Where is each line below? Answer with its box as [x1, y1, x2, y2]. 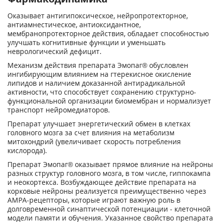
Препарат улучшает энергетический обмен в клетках [7, 119, 190, 128]
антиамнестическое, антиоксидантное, [7, 20, 141, 29]
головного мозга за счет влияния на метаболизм [7, 128, 174, 137]
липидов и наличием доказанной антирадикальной [7, 78, 185, 88]
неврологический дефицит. [7, 47, 102, 56]
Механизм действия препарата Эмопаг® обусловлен [7, 60, 188, 70]
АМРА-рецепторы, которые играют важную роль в [7, 195, 180, 205]
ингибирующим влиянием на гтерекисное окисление [7, 69, 191, 79]
